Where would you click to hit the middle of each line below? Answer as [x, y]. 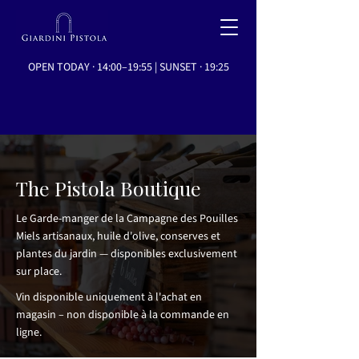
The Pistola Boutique [109, 188]
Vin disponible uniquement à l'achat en [109, 297]
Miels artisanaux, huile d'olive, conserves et [118, 236]
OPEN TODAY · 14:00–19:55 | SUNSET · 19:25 [128, 67]
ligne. [29, 333]
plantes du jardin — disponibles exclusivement [127, 254]
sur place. [39, 272]
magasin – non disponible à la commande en [123, 315]
